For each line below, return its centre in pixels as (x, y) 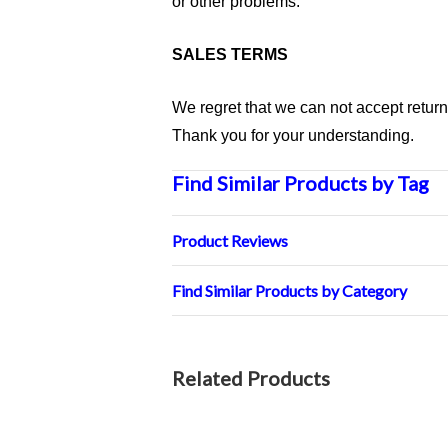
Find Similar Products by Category (289, 290)
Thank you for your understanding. (293, 135)
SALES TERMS (230, 54)
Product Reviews (230, 240)
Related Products (251, 377)
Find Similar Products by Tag (300, 182)
